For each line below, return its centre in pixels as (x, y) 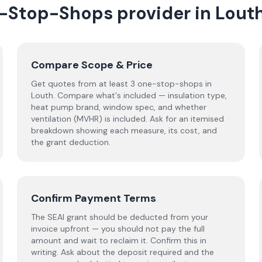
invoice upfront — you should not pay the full (118, 229)
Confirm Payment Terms (94, 198)
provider (154, 13)
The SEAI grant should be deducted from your (120, 217)
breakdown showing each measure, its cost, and (124, 130)
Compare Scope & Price (92, 65)
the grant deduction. (71, 142)
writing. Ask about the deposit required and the (123, 252)
